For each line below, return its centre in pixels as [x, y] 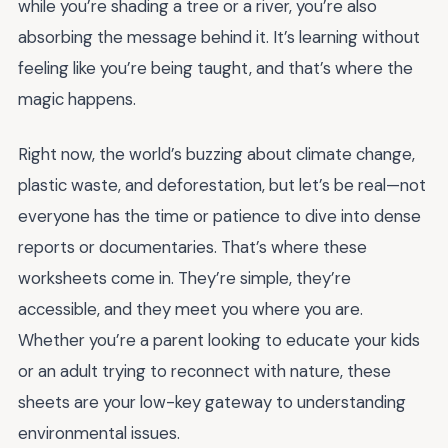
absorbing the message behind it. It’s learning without [219, 37]
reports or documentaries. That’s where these [192, 246]
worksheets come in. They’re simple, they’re [184, 277]
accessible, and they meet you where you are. [190, 308]
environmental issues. [99, 432]
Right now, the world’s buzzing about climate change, [216, 153]
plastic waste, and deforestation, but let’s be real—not [222, 184]
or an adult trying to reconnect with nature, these [204, 370]
